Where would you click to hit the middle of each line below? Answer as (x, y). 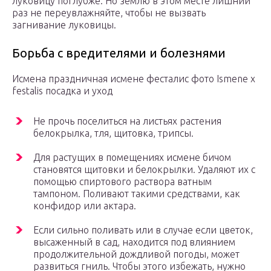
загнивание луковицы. (64, 25)
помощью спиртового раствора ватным (122, 182)
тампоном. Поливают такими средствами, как (137, 194)
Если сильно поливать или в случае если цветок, (143, 230)
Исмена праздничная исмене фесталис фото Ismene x (134, 79)
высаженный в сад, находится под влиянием (134, 242)
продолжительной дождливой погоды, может (136, 254)
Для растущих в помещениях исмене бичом (132, 158)
